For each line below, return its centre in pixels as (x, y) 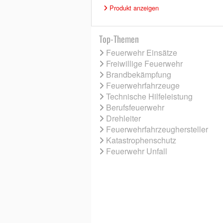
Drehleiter (123, 118)
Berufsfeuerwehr (135, 108)
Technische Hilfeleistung (149, 97)
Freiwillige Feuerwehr (144, 64)
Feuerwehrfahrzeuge (143, 86)
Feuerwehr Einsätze (141, 53)
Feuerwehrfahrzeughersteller (157, 129)
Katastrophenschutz (141, 140)
